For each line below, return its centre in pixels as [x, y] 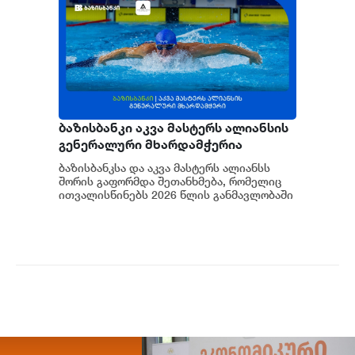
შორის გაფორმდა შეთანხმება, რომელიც [170, 181]
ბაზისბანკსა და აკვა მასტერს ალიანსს [164, 168]
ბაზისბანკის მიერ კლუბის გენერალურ [164, 208]
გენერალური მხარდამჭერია [151, 145]
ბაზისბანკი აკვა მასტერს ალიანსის [174, 128]
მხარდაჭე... [91, 222]
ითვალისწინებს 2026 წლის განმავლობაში [176, 195]
